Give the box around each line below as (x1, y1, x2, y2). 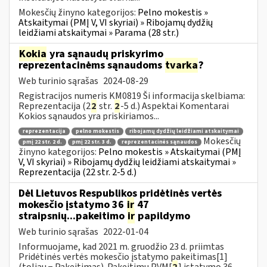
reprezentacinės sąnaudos (122, 138, 197, 146)
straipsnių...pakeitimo (18, 208, 127, 223)
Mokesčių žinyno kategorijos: (18, 5, 138, 19)
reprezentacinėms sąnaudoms (18, 57, 164, 73)
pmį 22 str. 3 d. (72, 138, 111, 146)
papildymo (135, 208, 190, 223)
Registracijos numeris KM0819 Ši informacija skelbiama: (18, 89, 245, 103)
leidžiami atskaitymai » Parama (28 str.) (18, 26, 179, 39)
